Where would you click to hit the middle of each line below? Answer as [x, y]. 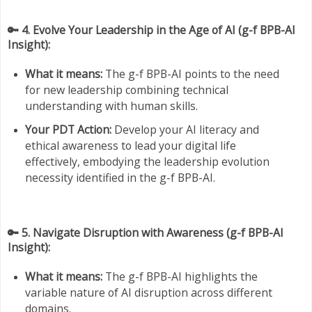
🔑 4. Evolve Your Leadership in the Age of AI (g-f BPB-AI [151, 30]
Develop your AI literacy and [185, 130]
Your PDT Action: [68, 130]
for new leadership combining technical [126, 89]
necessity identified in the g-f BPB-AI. [120, 178]
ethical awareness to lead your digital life [130, 146]
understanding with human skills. [111, 106]
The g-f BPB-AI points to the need [190, 73]
